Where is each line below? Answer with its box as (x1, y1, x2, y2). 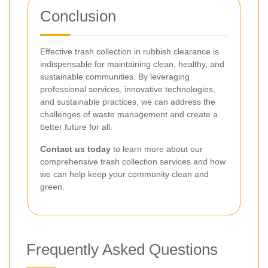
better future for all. (40, 122, 112, 132)
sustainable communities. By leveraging (40, 72, 190, 82)
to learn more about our (111, 144, 203, 154)
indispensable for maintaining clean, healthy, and (40, 59, 224, 69)
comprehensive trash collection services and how (40, 157, 226, 167)
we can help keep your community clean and (40, 169, 209, 179)
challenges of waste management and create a (40, 109, 218, 120)
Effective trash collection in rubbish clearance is (40, 47, 219, 57)
